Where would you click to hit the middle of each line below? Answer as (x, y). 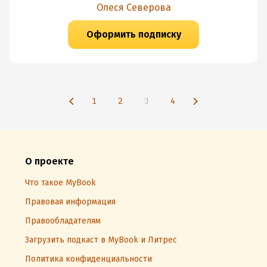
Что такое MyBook (60, 183)
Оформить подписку (133, 34)
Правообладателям (63, 221)
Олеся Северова (133, 7)
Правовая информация (70, 202)
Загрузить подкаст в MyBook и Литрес (101, 240)
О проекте (49, 161)
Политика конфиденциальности (89, 259)
